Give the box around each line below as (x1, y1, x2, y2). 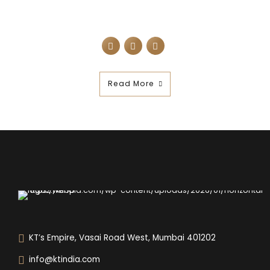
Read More (108, 78, 155, 89)
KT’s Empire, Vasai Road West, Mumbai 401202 (28, 231, 216, 243)
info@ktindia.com (28, 254, 100, 266)
